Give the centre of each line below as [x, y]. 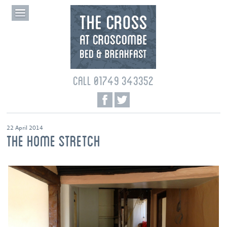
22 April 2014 [25, 128]
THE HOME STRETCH [54, 141]
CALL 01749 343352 [113, 81]
